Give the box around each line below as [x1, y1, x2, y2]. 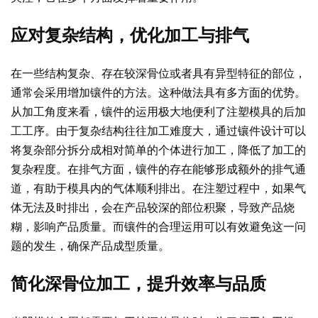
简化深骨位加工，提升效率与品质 [11, 275, 266, 294]
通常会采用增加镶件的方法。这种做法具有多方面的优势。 [11, 85, 306, 100]
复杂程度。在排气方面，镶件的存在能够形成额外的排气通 [11, 162, 306, 177]
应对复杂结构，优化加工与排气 [11, 26, 249, 45]
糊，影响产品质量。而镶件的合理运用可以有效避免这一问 [11, 219, 306, 234]
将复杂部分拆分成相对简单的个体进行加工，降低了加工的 [11, 143, 306, 158]
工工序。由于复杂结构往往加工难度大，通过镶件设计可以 [11, 124, 306, 138]
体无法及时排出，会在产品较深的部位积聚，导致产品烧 [11, 200, 295, 215]
